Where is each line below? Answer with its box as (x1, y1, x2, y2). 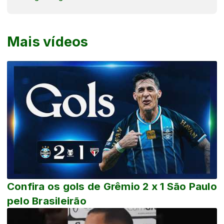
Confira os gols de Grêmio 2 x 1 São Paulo (7, 180, 217, 193)
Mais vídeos (7, 32, 88, 50)
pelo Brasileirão (7, 194, 86, 207)
